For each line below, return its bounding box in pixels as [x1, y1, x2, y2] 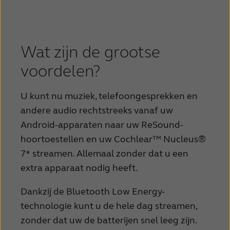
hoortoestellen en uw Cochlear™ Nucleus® [21, 133, 206, 145]
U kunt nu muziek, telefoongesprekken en [21, 90, 198, 102]
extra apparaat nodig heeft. [21, 162, 139, 174]
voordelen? [21, 61, 101, 82]
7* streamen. [21, 148, 76, 160]
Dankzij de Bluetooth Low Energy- [21, 186, 165, 198]
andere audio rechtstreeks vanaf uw [21, 105, 173, 117]
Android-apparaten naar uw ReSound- [21, 119, 183, 131]
